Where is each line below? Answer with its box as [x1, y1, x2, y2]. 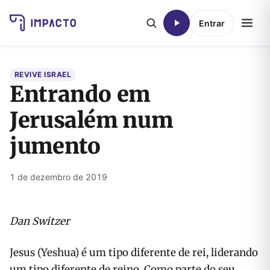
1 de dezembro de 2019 [10, 172, 107, 182]
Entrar [199, 17, 225, 28]
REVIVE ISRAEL [14, 70, 72, 79]
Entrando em [10, 81, 151, 108]
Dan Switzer [10, 215, 70, 228]
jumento [10, 133, 101, 160]
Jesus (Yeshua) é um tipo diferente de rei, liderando [10, 246, 258, 259]
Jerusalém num [10, 107, 173, 134]
